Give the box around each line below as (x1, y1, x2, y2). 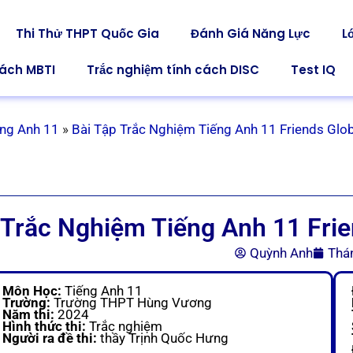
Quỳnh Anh (249, 244, 313, 261)
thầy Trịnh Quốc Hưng (100, 329, 229, 346)
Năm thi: (2, 306, 58, 322)
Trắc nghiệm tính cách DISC (86, 61, 259, 78)
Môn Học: (2, 282, 65, 299)
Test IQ (290, 61, 336, 78)
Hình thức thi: (2, 318, 90, 334)
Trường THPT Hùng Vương (50, 294, 213, 310)
